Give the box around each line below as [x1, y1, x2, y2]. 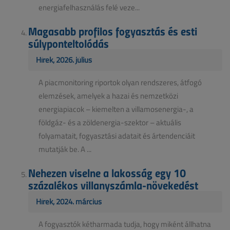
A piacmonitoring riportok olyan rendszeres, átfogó [39, 76, 202, 88]
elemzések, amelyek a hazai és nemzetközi [39, 90, 178, 101]
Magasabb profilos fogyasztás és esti [28, 22, 197, 39]
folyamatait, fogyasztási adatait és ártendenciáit [39, 130, 195, 141]
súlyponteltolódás [28, 34, 109, 51]
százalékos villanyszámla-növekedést [28, 176, 198, 193]
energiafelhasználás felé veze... [39, 2, 140, 13]
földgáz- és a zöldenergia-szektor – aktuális [39, 117, 181, 128]
